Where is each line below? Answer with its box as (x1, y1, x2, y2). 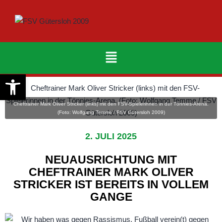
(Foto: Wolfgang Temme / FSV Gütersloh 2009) (57, 110, 165, 115)
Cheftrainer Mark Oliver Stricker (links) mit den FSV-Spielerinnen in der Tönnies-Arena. (13, 101, 209, 107)
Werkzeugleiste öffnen (4, 70, 162, 88)
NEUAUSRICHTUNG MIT (45, 153, 177, 166)
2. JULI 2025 (85, 131, 137, 142)
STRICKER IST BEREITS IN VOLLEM (13, 178, 209, 191)
